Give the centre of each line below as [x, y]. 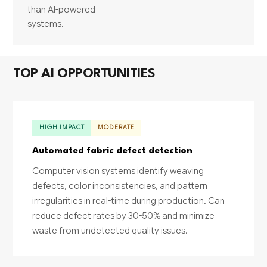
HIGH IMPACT [62, 128]
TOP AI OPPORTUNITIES [84, 74]
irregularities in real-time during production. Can [129, 200]
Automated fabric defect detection [113, 150]
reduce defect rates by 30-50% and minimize [124, 215]
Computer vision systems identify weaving [118, 170]
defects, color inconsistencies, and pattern [120, 185]
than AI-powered [62, 10]
